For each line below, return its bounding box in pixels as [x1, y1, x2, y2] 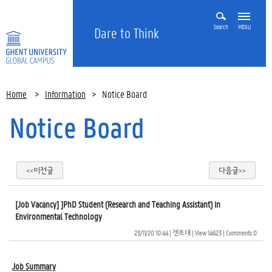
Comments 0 [226, 228, 257, 237]
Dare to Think [94, 25, 159, 42]
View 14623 [195, 228, 222, 237]
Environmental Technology [15, 210, 102, 222]
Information [45, 87, 86, 100]
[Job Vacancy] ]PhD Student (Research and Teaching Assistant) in [15, 198, 220, 210]
